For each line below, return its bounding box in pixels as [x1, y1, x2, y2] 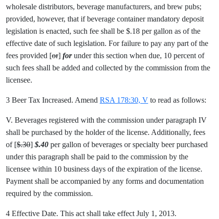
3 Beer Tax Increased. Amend [6, 96, 100, 104]
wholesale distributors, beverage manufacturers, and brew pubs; [6, 2, 201, 11]
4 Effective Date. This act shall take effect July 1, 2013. [6, 209, 176, 218]
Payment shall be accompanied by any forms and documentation [6, 177, 204, 185]
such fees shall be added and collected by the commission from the [6, 64, 210, 72]
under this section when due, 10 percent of [72, 51, 204, 60]
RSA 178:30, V [100, 96, 148, 104]
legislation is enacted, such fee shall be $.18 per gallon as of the [6, 27, 200, 35]
